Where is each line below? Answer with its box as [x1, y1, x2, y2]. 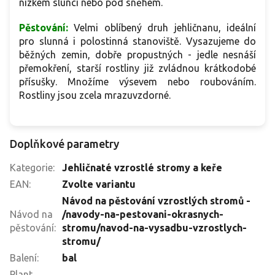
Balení [10, 252, 37, 264]
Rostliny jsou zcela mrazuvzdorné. [19, 90, 171, 101]
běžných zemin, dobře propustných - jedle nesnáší [19, 49, 256, 61]
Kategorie [10, 162, 53, 174]
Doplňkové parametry [10, 137, 119, 150]
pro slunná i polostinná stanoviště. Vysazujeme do [19, 36, 256, 47]
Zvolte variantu [62, 179, 136, 190]
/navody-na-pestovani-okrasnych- [62, 209, 223, 220]
